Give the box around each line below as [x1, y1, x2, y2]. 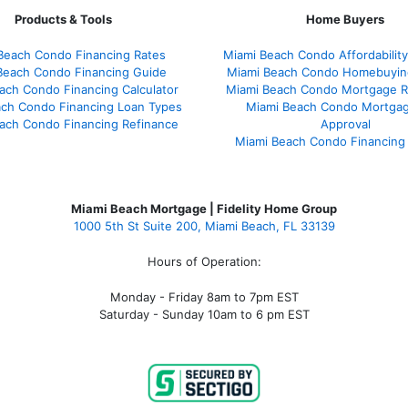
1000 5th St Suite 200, [73, 218, 201, 233]
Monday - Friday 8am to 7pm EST [109, 289, 299, 304]
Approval [320, 116, 371, 131]
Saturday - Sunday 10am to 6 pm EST [98, 306, 310, 321]
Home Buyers [306, 11, 384, 26]
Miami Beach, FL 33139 [200, 218, 335, 233]
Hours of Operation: [147, 253, 261, 269]
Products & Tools [14, 11, 112, 26]
